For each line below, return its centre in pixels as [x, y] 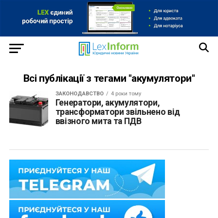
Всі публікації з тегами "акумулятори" [109, 78]
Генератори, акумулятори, [108, 102]
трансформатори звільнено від [118, 112]
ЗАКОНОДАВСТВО [79, 93]
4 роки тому [126, 93]
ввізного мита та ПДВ [98, 121]
